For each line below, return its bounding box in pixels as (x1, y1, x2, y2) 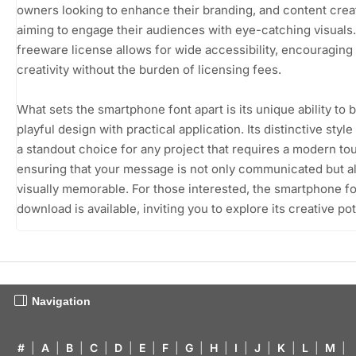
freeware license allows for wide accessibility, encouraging (17, 41, 353, 57)
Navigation (32, 294, 91, 308)
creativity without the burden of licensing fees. (17, 61, 281, 77)
